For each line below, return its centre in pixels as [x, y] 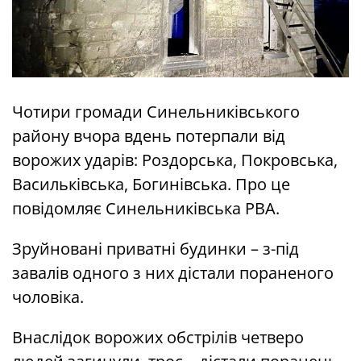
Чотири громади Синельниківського [156, 112]
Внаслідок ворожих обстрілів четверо [158, 338]
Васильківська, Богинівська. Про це [151, 185]
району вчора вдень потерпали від [149, 136]
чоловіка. [48, 297]
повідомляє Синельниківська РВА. [146, 209]
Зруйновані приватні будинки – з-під [156, 249]
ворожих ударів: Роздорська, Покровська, [175, 160]
